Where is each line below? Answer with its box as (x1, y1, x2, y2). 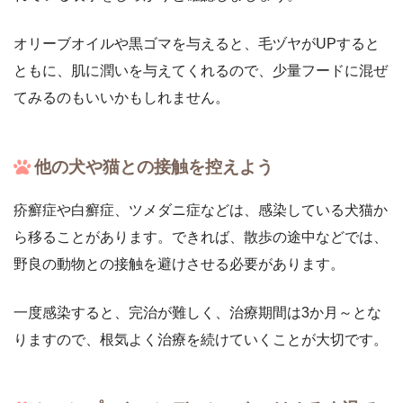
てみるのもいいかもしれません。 (13, 89, 229, 105)
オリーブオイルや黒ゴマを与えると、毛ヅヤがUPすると (13, 35, 380, 51)
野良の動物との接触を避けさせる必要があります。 (13, 256, 345, 273)
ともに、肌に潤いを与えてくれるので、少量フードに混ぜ (13, 62, 388, 78)
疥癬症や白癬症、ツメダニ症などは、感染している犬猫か (13, 202, 388, 219)
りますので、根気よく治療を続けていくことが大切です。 (13, 332, 388, 348)
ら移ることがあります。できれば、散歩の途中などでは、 (13, 229, 388, 246)
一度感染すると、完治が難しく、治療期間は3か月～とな (13, 305, 381, 321)
